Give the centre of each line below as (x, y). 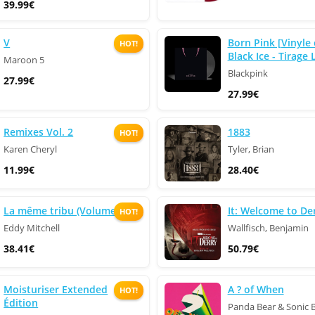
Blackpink (247, 73)
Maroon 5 (24, 60)
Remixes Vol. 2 (39, 132)
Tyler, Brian (251, 149)
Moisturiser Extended (56, 289)
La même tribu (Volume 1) (66, 211)
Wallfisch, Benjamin (268, 228)
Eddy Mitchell (32, 228)
